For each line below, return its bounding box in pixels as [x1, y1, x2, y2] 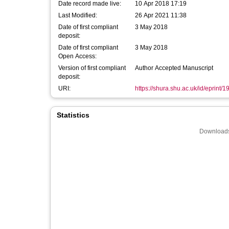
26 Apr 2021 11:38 [135, 12, 187, 19]
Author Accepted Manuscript [135, 64, 213, 72]
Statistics [57, 111, 89, 119]
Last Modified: [58, 12, 97, 19]
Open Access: [58, 53, 97, 60]
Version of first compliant [58, 64, 126, 72]
